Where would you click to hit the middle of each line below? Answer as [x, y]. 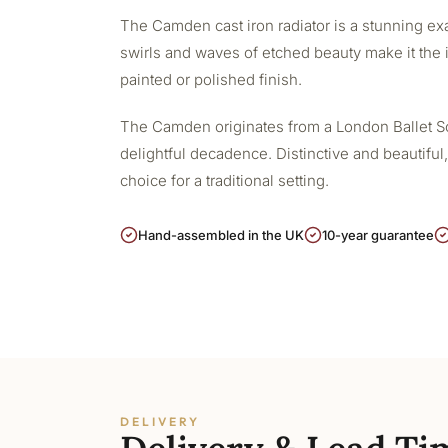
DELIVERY [160, 421]
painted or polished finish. [211, 79]
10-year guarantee [378, 235]
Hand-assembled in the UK [221, 235]
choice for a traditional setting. [224, 180]
